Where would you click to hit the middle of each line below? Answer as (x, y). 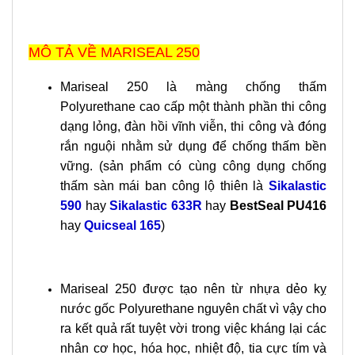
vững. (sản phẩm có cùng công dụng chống (193, 166)
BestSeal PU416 (278, 206)
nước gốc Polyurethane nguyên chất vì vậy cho (193, 309)
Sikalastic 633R (156, 206)
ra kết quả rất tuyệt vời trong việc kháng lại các (193, 328)
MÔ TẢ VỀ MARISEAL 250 (114, 52)
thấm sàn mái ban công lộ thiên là (164, 186)
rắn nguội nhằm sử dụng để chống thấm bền (193, 146)
